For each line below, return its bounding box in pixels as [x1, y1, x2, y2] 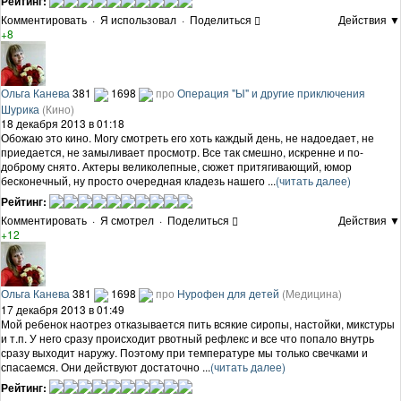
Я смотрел [100, 211, 154, 227]
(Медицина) [282, 285, 342, 301]
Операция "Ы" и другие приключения [177, 84, 365, 100]
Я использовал [100, 11, 176, 27]
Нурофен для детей [177, 285, 279, 301]
